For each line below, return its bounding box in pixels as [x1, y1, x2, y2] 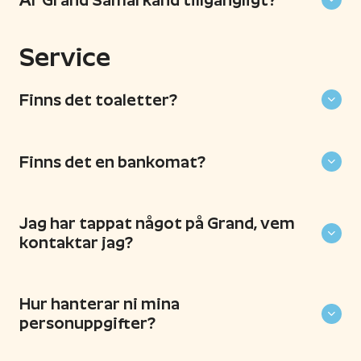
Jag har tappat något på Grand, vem [19, 214, 295, 232]
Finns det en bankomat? [19, 152, 205, 171]
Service [19, 43, 110, 72]
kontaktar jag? [19, 234, 133, 251]
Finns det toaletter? [19, 90, 177, 109]
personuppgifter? [19, 314, 156, 332]
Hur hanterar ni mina [19, 295, 180, 313]
